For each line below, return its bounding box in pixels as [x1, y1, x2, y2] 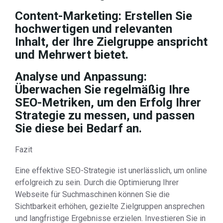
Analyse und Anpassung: [15, 70, 147, 84]
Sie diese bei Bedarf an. [15, 121, 142, 135]
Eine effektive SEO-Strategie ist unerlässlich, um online [15, 166, 207, 175]
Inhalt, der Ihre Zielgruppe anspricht [15, 35, 208, 49]
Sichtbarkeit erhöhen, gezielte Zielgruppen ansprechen [15, 202, 205, 211]
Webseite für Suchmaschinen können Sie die [15, 190, 170, 199]
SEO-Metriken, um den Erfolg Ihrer [15, 96, 201, 110]
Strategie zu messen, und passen [15, 109, 195, 122]
